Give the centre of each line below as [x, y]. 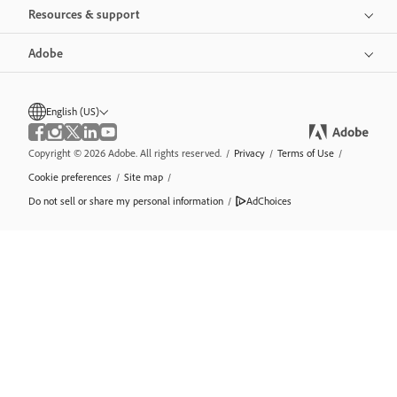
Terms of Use [306, 153]
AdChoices [269, 201]
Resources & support [84, 14]
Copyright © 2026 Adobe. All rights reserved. [125, 153]
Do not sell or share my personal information [126, 201]
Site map [144, 177]
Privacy [249, 153]
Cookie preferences [70, 177]
